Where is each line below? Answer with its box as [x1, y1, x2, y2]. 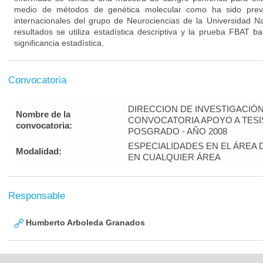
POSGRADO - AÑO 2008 [128, 126, 227, 136]
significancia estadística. [14, 38, 104, 48]
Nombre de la [16, 109, 70, 119]
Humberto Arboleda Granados [23, 218, 145, 227]
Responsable [8, 190, 65, 201]
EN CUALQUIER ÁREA [128, 152, 221, 162]
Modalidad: [16, 146, 62, 156]
